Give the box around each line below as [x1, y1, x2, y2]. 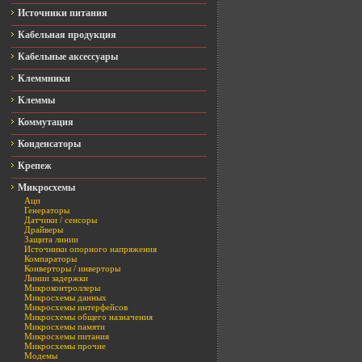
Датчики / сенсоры [24, 215, 97, 225]
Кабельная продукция [18, 29, 116, 40]
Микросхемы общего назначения [24, 312, 153, 322]
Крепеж [18, 160, 52, 171]
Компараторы [24, 254, 77, 263]
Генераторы [24, 205, 69, 215]
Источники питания [18, 7, 107, 19]
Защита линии [24, 234, 78, 244]
